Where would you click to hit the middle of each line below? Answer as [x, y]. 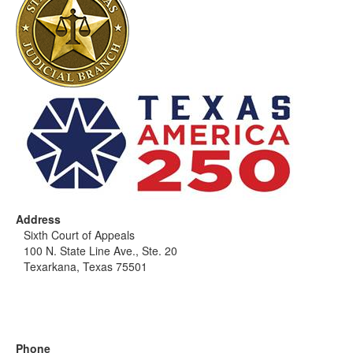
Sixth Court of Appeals [79, 235]
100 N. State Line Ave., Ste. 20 [100, 251]
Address [38, 219]
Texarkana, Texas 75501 [85, 266]
